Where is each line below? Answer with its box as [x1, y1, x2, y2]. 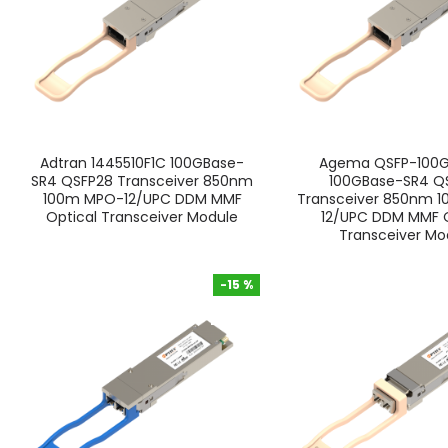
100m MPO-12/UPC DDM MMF [42, 188, 242, 209]
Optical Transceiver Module [46, 206, 239, 227]
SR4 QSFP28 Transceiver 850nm [31, 170, 254, 191]
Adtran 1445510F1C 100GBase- [40, 152, 245, 173]
